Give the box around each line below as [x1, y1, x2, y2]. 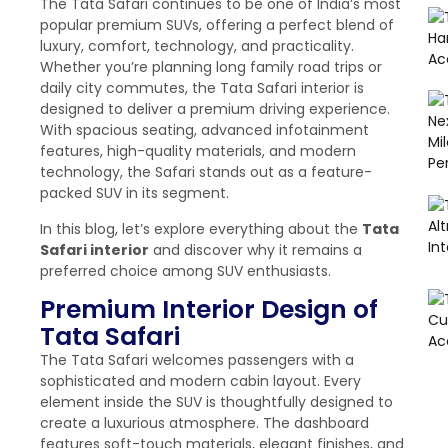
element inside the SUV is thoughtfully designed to [40, 392, 393, 413]
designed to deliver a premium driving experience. [40, 99, 390, 120]
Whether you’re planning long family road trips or [40, 57, 382, 78]
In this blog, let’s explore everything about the [40, 218, 362, 239]
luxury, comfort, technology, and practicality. [40, 36, 354, 57]
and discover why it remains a [149, 239, 362, 260]
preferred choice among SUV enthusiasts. [40, 260, 331, 281]
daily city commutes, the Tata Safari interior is [40, 78, 364, 99]
